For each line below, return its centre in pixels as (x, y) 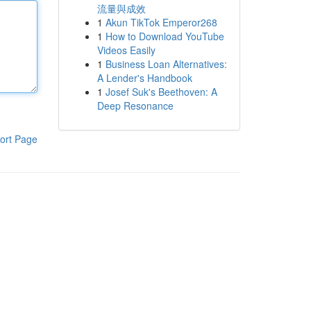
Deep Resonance (135, 106)
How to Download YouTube (165, 36)
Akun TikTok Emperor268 (161, 22)
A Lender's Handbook (144, 78)
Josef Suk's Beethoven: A (161, 92)
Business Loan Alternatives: (166, 64)
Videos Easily (126, 50)
